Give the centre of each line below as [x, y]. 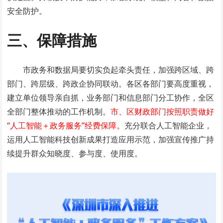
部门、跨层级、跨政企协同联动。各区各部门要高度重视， [111, 84]
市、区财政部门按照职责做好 [163, 112]
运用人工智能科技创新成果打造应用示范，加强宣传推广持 [111, 140]
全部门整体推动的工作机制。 [59, 112]
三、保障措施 [52, 40]
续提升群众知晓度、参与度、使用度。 [75, 154]
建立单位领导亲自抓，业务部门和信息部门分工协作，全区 [111, 98]
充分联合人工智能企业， [168, 126]
